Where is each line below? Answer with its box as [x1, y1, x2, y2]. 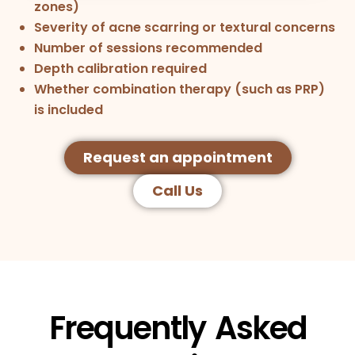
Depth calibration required [34, 59, 208, 78]
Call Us [152, 180, 203, 200]
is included [34, 100, 104, 119]
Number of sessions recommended [34, 38, 263, 57]
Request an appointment [82, 147, 273, 167]
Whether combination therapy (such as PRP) [34, 79, 326, 98]
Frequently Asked [48, 305, 307, 350]
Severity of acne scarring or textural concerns [34, 17, 336, 36]
